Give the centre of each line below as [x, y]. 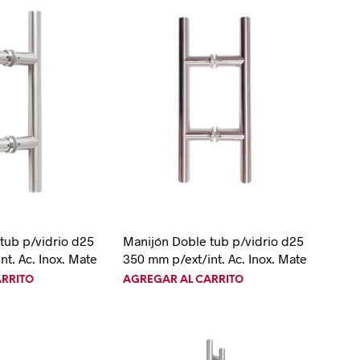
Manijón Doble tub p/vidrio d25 [213, 240]
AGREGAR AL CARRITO [183, 280]
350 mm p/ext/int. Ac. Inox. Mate [215, 258]
